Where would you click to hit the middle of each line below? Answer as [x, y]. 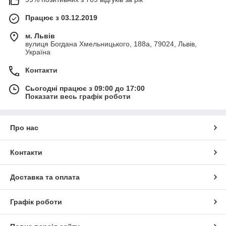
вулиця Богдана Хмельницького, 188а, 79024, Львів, [111, 44]
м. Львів [40, 36]
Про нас [24, 127]
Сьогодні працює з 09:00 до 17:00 [85, 88]
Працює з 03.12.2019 [61, 17]
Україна [38, 52]
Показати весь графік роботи [78, 96]
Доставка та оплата [45, 177]
